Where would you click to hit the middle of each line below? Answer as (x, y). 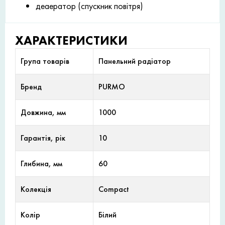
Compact (114, 189)
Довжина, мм (43, 113)
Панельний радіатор (135, 61)
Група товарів (45, 61)
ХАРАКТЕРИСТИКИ (71, 41)
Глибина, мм (41, 164)
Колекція (36, 189)
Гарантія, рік (43, 138)
